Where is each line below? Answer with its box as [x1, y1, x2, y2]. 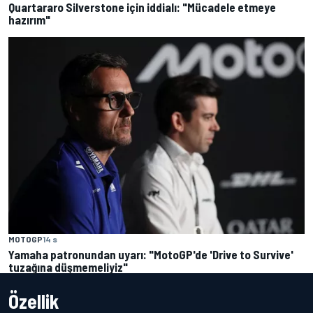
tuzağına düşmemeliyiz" [8, 259, 128, 274]
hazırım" [8, 12, 50, 27]
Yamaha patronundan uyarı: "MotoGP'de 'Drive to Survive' [8, 247, 293, 261]
